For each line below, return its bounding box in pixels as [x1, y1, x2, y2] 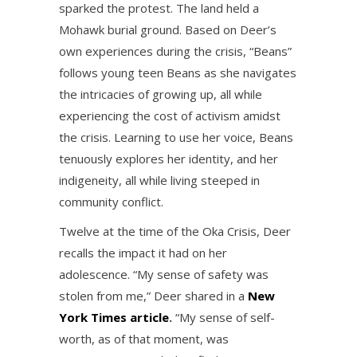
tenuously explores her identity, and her [59, 151, 278, 167]
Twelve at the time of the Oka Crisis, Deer [59, 223, 291, 239]
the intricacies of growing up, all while [59, 86, 262, 102]
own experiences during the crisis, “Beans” [59, 43, 292, 59]
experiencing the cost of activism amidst [59, 108, 280, 124]
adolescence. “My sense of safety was [59, 266, 269, 282]
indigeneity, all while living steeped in [59, 172, 260, 188]
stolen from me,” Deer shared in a [59, 288, 248, 304]
